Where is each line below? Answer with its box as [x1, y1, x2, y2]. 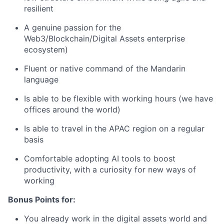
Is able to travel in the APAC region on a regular [24, 123, 204, 134]
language [24, 74, 58, 85]
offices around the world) [24, 104, 120, 115]
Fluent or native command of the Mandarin [24, 63, 185, 74]
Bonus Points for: [8, 194, 75, 205]
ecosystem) [24, 44, 68, 55]
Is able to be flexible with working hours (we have [24, 93, 213, 104]
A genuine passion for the [24, 22, 121, 33]
